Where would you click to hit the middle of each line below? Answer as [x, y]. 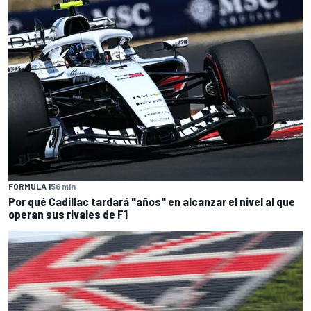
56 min [63, 186]
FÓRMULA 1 [30, 186]
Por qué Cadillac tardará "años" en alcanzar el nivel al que [152, 202]
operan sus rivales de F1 [68, 214]
